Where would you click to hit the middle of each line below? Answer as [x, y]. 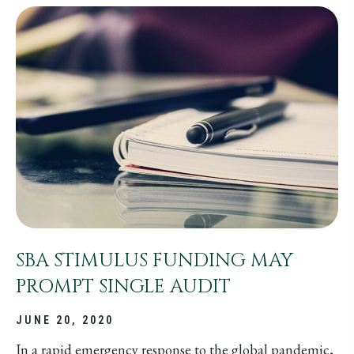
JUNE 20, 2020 [65, 320]
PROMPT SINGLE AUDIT [123, 286]
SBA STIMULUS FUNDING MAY [154, 260]
